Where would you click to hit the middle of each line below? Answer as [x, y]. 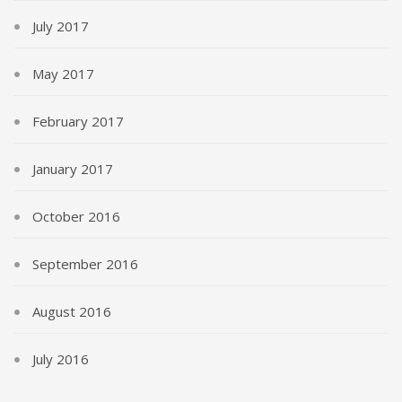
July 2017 [61, 26]
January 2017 [73, 169]
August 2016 [72, 312]
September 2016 [85, 264]
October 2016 [76, 217]
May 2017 [63, 74]
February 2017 [78, 122]
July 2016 [61, 359]
